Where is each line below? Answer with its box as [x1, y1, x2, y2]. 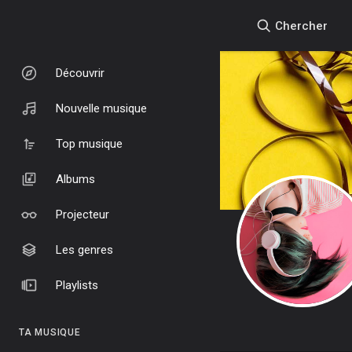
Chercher [272, 18, 328, 33]
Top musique [56, 136, 123, 151]
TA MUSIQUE [19, 327, 81, 338]
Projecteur [56, 207, 109, 222]
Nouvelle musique [56, 101, 147, 115]
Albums [56, 171, 95, 186]
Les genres [56, 242, 113, 257]
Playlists [56, 277, 98, 292]
